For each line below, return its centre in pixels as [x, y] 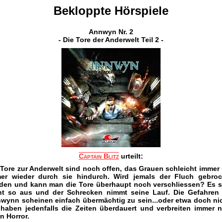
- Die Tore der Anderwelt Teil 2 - [111, 39]
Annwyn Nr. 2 [111, 31]
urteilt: [131, 156]
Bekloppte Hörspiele [111, 11]
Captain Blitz [99, 156]
